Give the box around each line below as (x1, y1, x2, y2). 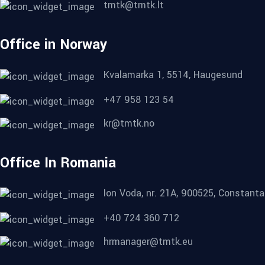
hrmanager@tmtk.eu (104, 235, 193, 249)
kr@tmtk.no (104, 117, 154, 131)
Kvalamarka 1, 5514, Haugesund (104, 68, 243, 82)
